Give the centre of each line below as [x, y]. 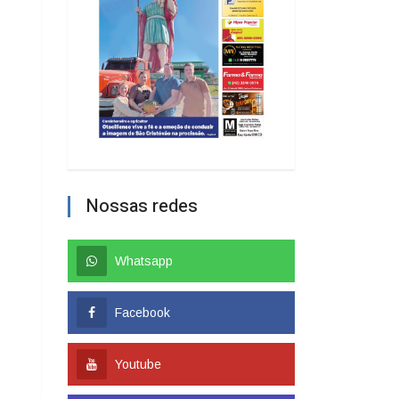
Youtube [138, 364]
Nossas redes [142, 206]
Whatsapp [144, 261]
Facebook [142, 312]
